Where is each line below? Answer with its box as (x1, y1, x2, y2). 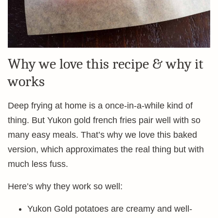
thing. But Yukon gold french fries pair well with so (8, 115, 200, 125)
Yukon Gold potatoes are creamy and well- (27, 204, 192, 214)
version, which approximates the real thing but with (8, 145, 204, 154)
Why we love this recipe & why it (8, 55, 203, 73)
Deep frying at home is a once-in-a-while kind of (8, 101, 193, 110)
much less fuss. (8, 159, 68, 169)
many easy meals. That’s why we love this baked (8, 130, 197, 140)
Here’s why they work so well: (8, 182, 123, 191)
